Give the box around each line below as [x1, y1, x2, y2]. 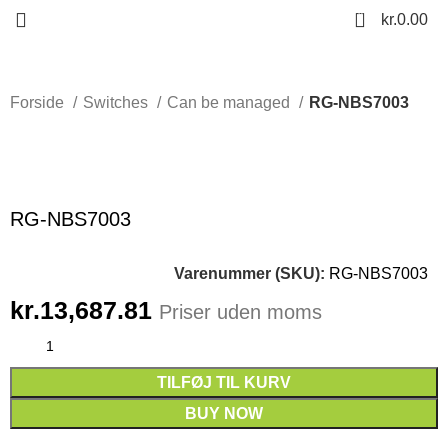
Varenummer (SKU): [174, 265, 329, 283]
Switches [83, 94, 153, 111]
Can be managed [167, 94, 295, 111]
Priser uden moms [159, 301, 323, 324]
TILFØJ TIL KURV [157, 374, 291, 392]
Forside [10, 94, 69, 111]
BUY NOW [185, 405, 263, 423]
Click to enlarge [10, 165, 122, 183]
